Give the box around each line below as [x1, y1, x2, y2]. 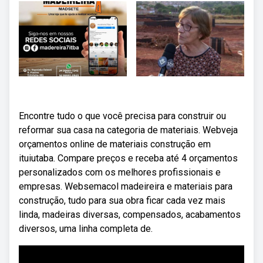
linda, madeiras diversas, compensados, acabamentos [19, 209, 241, 220]
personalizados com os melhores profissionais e [19, 167, 221, 178]
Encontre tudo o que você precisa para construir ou [19, 110, 226, 122]
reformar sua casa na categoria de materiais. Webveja [19, 124, 238, 136]
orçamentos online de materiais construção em [19, 139, 211, 150]
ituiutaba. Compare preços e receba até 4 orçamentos [19, 153, 238, 164]
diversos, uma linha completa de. [19, 223, 153, 234]
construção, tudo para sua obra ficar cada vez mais [19, 195, 225, 206]
